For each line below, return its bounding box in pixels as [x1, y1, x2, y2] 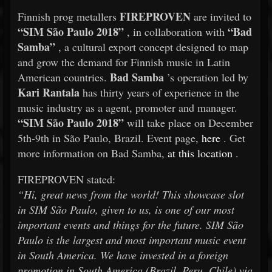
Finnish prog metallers [18, 9, 120, 24]
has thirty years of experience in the [80, 85, 239, 100]
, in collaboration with [124, 24, 228, 39]
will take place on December [124, 115, 253, 130]
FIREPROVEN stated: [18, 172, 115, 186]
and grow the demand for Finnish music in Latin [18, 55, 230, 69]
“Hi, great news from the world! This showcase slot [18, 187, 244, 202]
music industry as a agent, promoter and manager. [18, 100, 237, 115]
